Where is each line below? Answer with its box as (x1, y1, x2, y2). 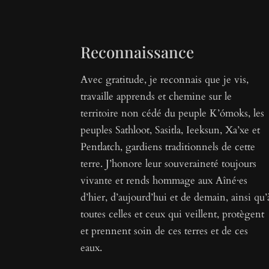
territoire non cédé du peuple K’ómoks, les (80, 106, 265, 121)
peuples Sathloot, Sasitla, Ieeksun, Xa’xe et (80, 123, 261, 138)
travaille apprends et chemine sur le (80, 89, 232, 104)
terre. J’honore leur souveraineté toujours (80, 157, 257, 171)
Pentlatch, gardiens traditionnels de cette (80, 140, 256, 154)
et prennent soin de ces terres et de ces (80, 224, 249, 238)
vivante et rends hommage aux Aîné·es (80, 174, 248, 188)
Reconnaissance (80, 41, 195, 63)
